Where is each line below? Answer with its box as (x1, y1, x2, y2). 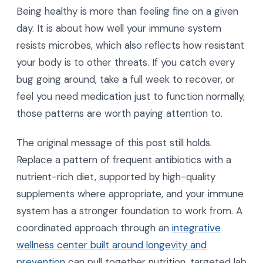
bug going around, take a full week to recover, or (16, 72, 235, 86)
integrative (172, 221, 221, 234)
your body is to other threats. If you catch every (16, 55, 235, 69)
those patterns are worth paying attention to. (16, 106, 222, 120)
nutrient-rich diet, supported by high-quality (16, 170, 215, 183)
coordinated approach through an (16, 221, 172, 234)
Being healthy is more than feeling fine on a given (16, 4, 238, 18)
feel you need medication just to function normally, (16, 89, 245, 103)
